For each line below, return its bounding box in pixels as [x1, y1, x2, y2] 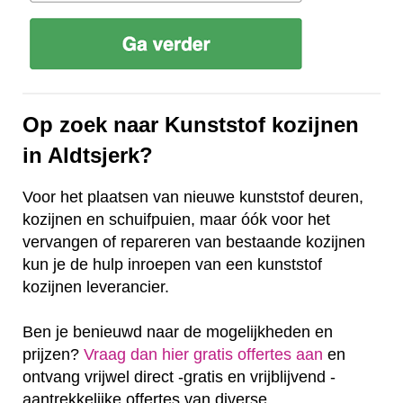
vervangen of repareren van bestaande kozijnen [22, 232, 365, 251]
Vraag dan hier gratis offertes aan [84, 345, 323, 363]
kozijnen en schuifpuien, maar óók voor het [22, 210, 330, 228]
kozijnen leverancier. [22, 277, 169, 296]
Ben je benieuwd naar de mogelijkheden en [22, 322, 333, 341]
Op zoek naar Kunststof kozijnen [22, 112, 359, 137]
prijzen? [22, 345, 84, 363]
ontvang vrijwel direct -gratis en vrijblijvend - [22, 367, 336, 386]
